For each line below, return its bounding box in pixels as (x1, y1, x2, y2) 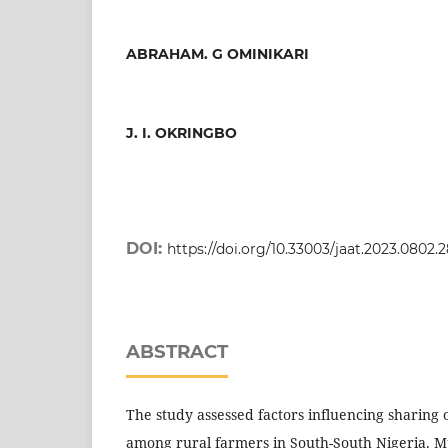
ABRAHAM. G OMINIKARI (126, 45, 310, 64)
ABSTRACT (126, 340, 229, 364)
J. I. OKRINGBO (126, 124, 238, 143)
